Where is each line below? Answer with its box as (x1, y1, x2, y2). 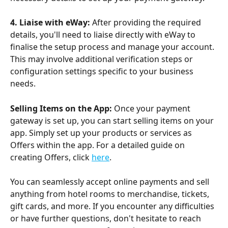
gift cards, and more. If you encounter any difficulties (10, 201, 216, 212)
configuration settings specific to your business (10, 66, 195, 77)
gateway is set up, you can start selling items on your (10, 115, 216, 126)
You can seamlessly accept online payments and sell (10, 176, 211, 188)
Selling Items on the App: (10, 102, 112, 114)
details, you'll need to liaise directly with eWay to (10, 29, 197, 41)
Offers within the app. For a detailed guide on (10, 139, 187, 151)
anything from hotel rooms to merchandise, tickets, (10, 188, 211, 200)
